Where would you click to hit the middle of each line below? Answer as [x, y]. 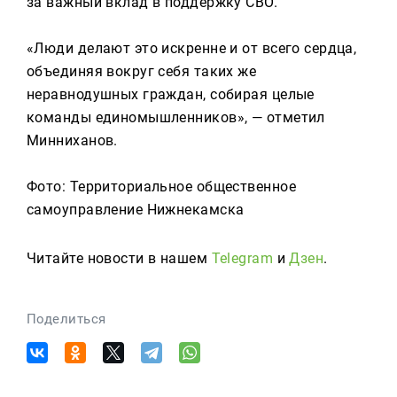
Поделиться [66, 319]
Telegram [242, 258]
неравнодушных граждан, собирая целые [171, 94]
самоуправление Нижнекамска [136, 210]
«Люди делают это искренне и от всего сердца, [192, 48]
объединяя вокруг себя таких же [142, 71]
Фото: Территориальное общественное [161, 187]
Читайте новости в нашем [119, 258]
